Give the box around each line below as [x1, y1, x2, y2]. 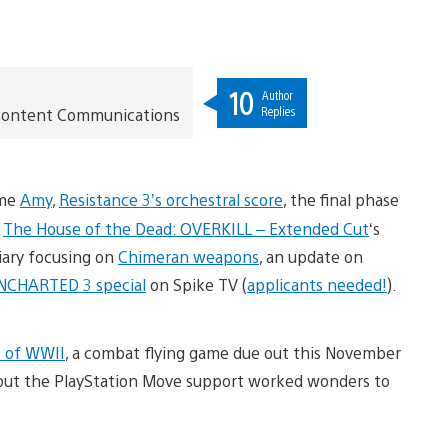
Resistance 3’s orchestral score [59, 188, 283, 210]
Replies [260, 102, 295, 119]
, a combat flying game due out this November [65, 341, 401, 363]
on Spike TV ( [146, 273, 247, 295]
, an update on [259, 245, 363, 267]
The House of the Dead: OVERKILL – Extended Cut [3, 217, 369, 239]
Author [262, 86, 294, 103]
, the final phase [283, 188, 399, 210]
